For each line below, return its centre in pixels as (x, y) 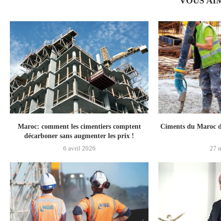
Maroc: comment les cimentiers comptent (79, 127)
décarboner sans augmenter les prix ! (79, 136)
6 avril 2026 (79, 148)
